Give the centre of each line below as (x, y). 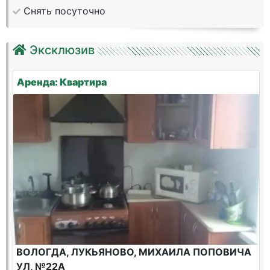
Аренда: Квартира (62, 82)
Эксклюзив (62, 50)
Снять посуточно (64, 11)
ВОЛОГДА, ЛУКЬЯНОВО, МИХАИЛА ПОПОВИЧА (134, 252)
